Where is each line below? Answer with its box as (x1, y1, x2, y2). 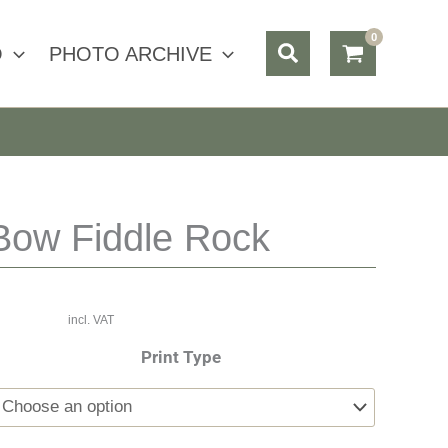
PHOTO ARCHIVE (49, 42, 213, 65)
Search (277, 36, 347, 61)
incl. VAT (68, 313, 115, 328)
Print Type (141, 346, 222, 367)
